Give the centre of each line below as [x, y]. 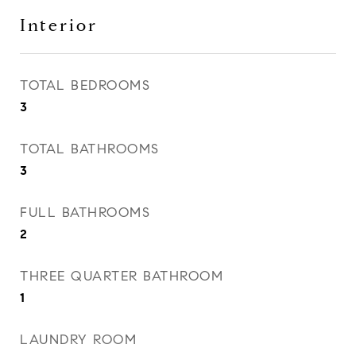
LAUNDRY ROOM [78, 340]
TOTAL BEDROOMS [85, 85]
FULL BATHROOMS [85, 213]
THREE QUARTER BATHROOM [122, 276]
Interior [59, 25]
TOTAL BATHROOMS [90, 149]
